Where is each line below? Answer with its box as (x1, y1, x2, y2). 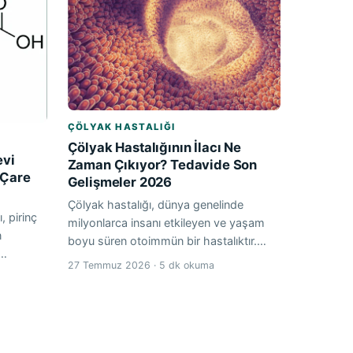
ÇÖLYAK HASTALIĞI (67, 121, 176, 133)
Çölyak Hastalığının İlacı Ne (67, 139, 241, 156)
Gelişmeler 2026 (67, 174, 173, 191)
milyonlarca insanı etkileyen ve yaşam (67, 216, 265, 230)
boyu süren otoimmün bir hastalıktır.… (67, 234, 266, 248)
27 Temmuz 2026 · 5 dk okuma (67, 259, 214, 272)
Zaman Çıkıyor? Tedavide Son (67, 157, 258, 173)
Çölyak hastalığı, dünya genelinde (67, 198, 243, 212)
